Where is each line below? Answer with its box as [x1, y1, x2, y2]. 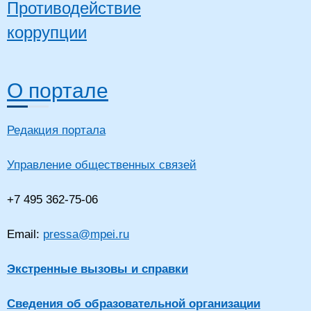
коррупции [7, 23, 87, 42]
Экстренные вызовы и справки [7, 262, 188, 276]
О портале [7, 79, 108, 102]
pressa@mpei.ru [43, 228, 129, 241]
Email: [7, 228, 40, 241]
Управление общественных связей [7, 158, 196, 171]
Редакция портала [7, 124, 106, 137]
